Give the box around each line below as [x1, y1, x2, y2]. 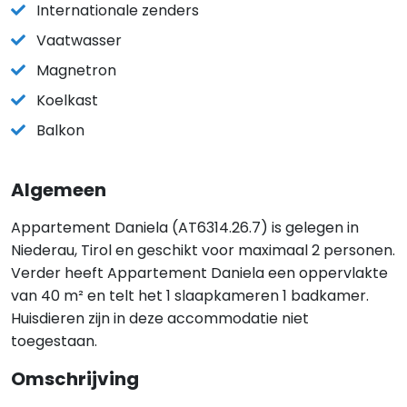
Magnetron [36, 60, 116, 81]
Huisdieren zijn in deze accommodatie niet [11, 308, 309, 329]
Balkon [36, 120, 84, 141]
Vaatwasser [36, 30, 122, 51]
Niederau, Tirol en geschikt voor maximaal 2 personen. [11, 240, 395, 261]
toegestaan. [11, 331, 97, 352]
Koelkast [36, 90, 98, 111]
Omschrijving [11, 366, 139, 392]
